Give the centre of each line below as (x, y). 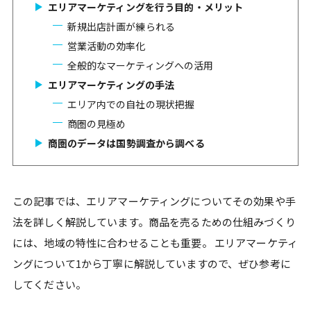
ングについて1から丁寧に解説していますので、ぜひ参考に (152, 263)
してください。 (49, 284)
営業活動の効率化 (106, 46)
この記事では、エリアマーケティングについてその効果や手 (154, 201)
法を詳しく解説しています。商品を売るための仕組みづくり (154, 222)
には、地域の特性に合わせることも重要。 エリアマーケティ (155, 243)
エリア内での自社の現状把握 (131, 104)
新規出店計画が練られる (121, 26)
